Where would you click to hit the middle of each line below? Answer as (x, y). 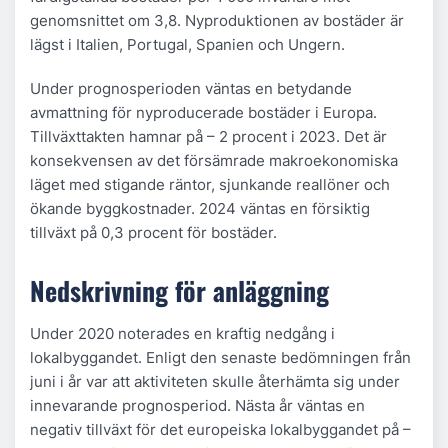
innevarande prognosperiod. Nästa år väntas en (197, 405)
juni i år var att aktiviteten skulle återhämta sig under (215, 381)
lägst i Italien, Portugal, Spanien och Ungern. (187, 44)
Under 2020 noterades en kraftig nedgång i (182, 333)
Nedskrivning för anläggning (179, 290)
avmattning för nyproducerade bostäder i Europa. (203, 112)
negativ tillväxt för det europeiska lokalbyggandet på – (220, 429)
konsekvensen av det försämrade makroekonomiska (214, 160)
